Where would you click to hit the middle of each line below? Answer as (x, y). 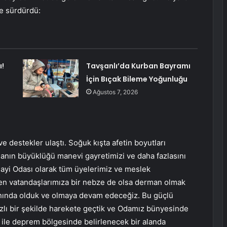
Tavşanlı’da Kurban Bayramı (138, 66)
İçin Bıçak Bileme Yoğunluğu (137, 79)
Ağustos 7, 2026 (115, 92)
